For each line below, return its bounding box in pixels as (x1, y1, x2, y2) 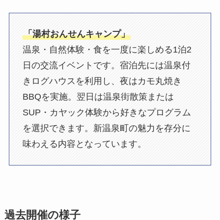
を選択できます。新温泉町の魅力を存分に (22, 123, 191, 134)
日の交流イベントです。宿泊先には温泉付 (22, 60, 191, 71)
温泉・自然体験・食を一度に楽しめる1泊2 (22, 45, 192, 55)
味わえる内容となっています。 (22, 139, 146, 149)
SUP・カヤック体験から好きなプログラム (22, 108, 191, 118)
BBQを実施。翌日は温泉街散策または (22, 92, 174, 102)
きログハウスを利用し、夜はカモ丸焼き (22, 76, 182, 86)
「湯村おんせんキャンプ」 (23, 29, 130, 39)
